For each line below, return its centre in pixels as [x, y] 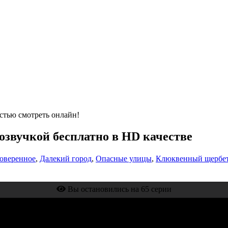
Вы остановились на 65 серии [119, 189]
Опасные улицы [124, 158]
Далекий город [66, 158]
